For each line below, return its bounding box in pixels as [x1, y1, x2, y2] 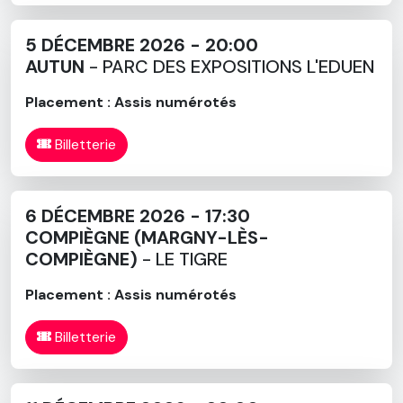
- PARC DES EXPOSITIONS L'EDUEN [85, 54, 374, 78]
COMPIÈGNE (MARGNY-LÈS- [25, 225, 269, 249]
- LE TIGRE [138, 246, 228, 271]
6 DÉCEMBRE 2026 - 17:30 [25, 203, 250, 228]
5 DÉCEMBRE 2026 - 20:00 [25, 32, 258, 57]
